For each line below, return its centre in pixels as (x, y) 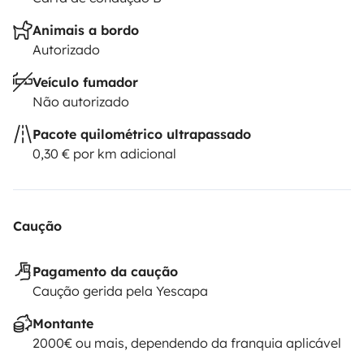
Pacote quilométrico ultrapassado (142, 134)
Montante (63, 324)
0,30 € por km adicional (104, 154)
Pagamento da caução (105, 272)
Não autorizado (81, 102)
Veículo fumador (85, 82)
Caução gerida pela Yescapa (120, 291)
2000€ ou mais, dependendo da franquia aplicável (187, 343)
